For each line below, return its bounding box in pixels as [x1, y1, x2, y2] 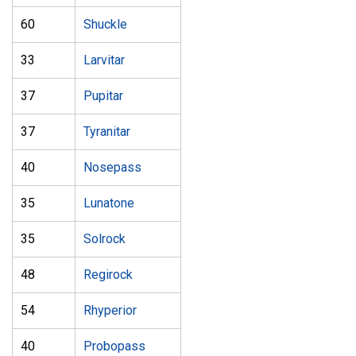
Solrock [83, 231, 126, 246]
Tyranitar [83, 124, 130, 139]
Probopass [83, 339, 145, 354]
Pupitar [83, 88, 123, 103]
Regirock [83, 267, 133, 282]
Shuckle [83, 17, 127, 32]
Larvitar [83, 52, 125, 68]
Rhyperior [83, 303, 137, 318]
